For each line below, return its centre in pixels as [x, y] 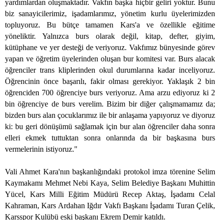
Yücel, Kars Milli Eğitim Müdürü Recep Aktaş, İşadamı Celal [110, 194]
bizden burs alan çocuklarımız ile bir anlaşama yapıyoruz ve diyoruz [110, 115]
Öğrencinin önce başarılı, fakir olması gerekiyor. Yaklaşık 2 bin [110, 82]
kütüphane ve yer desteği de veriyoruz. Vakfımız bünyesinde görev [110, 48]
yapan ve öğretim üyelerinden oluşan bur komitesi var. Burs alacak [110, 59]
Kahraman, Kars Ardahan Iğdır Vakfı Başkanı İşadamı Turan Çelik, [110, 206]
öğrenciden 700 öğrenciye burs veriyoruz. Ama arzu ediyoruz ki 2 [110, 93]
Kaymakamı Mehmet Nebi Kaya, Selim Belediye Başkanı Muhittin [110, 183]
